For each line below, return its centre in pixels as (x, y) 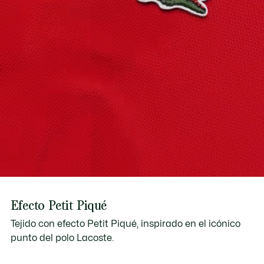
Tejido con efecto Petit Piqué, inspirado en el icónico (125, 224)
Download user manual (72, 8)
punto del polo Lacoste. (62, 238)
